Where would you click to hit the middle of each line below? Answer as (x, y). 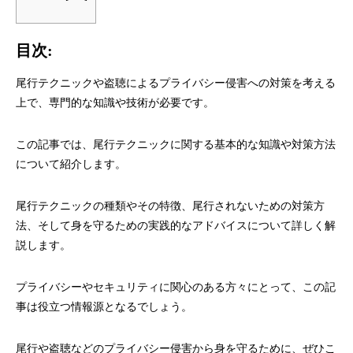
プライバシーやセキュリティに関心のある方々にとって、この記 (176, 287)
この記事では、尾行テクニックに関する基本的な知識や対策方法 (176, 145)
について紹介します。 (71, 164)
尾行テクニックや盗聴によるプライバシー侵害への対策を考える (176, 83)
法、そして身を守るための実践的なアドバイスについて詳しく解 (176, 226)
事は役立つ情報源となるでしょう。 (104, 307)
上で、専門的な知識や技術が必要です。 (115, 103)
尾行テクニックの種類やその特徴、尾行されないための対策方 (170, 206)
